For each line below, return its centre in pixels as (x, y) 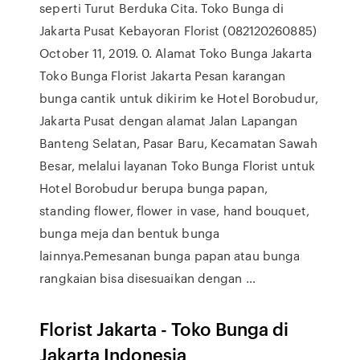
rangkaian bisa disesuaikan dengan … (147, 278)
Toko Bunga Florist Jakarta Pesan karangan (163, 76)
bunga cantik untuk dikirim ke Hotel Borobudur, (179, 98)
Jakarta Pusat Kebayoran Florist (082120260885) (178, 31)
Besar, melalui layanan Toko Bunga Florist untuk (177, 166)
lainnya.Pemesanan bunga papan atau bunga (170, 256)
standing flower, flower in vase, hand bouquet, (174, 211)
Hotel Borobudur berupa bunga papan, (153, 188)
